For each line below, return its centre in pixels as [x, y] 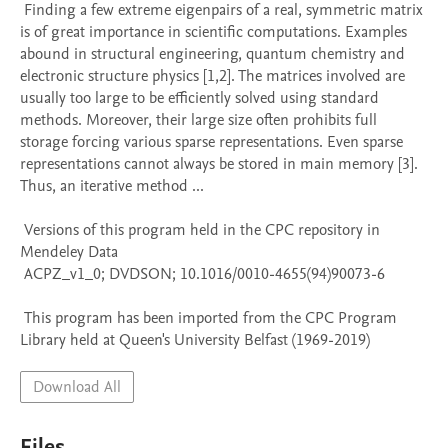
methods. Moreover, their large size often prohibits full [198, 120]
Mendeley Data [69, 252]
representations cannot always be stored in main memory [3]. [219, 164]
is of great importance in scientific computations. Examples [213, 32]
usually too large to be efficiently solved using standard [199, 98]
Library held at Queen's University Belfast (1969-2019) [195, 340]
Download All [77, 387]
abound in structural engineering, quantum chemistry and [212, 54]
